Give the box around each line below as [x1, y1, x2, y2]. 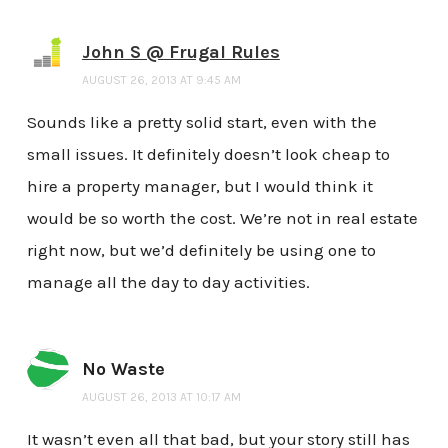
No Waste [81, 357, 165, 380]
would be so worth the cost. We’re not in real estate [26, 207, 418, 228]
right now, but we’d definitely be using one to [26, 239, 376, 260]
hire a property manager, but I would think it [26, 175, 373, 196]
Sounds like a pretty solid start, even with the [26, 111, 377, 132]
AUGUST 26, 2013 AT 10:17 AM [81, 389, 241, 404]
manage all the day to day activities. [26, 271, 310, 292]
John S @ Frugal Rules [81, 40, 280, 63]
